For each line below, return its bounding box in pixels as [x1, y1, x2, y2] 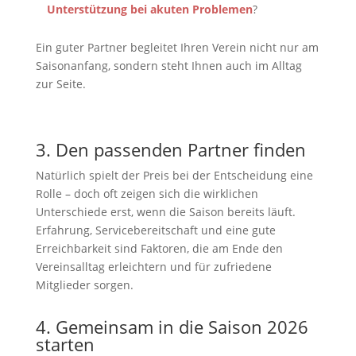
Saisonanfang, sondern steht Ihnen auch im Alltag [35, 58, 302, 73]
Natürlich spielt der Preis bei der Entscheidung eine [35, 168, 313, 183]
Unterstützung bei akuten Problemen [46, 2, 253, 17]
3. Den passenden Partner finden [35, 137, 306, 161]
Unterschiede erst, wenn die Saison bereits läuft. [35, 204, 296, 219]
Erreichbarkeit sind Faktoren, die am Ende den [35, 241, 283, 256]
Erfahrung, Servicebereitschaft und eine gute [35, 222, 276, 238]
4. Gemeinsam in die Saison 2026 [35, 315, 308, 339]
